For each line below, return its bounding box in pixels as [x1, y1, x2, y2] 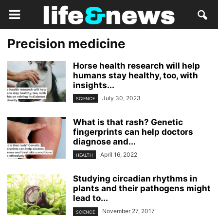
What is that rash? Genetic [73, 117, 183, 127]
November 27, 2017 [102, 207, 155, 215]
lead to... [73, 193, 108, 203]
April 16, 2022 [100, 151, 137, 159]
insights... [73, 80, 114, 90]
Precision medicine [7, 36, 126, 51]
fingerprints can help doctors [73, 127, 193, 137]
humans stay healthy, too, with [73, 71, 198, 80]
